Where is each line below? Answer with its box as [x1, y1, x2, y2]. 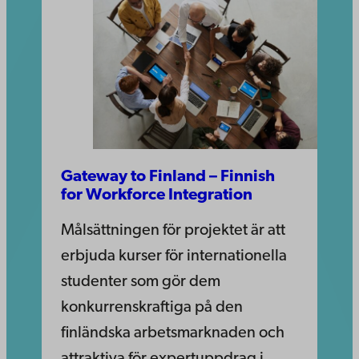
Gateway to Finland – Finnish [61, 168, 275, 185]
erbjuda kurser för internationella [61, 248, 287, 264]
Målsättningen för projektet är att [61, 222, 285, 239]
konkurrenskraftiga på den [61, 299, 243, 316]
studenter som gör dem [61, 273, 220, 290]
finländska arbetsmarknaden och [61, 325, 284, 341]
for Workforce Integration [61, 187, 252, 204]
